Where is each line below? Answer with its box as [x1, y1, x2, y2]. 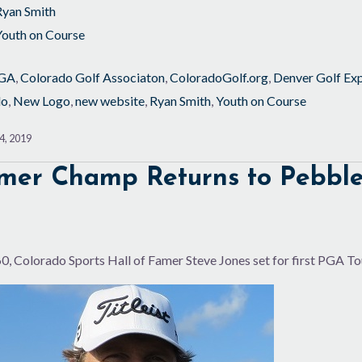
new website [74, 93, 145, 109]
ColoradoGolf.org [169, 69, 268, 86]
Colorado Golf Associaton [19, 69, 165, 86]
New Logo [12, 93, 70, 109]
